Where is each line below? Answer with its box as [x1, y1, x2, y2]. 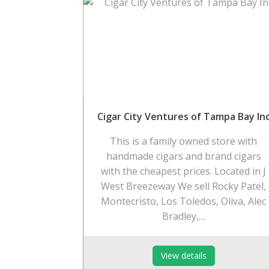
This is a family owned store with [110, 134, 258, 148]
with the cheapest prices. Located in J [101, 164, 267, 178]
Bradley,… [162, 209, 205, 223]
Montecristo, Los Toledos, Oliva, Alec [101, 194, 267, 208]
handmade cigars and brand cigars [106, 149, 261, 163]
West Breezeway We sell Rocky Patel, [101, 179, 267, 193]
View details [160, 249, 207, 261]
